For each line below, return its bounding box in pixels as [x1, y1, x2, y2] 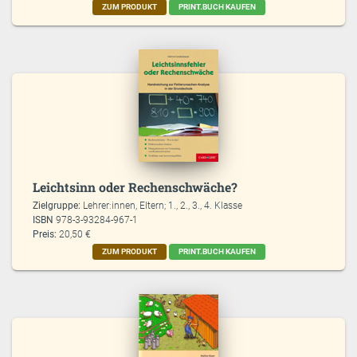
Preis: [33, 228, 57, 240]
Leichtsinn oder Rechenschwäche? [33, 178, 238, 195]
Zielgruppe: [33, 199, 84, 211]
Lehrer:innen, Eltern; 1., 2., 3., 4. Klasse [83, 199, 243, 211]
